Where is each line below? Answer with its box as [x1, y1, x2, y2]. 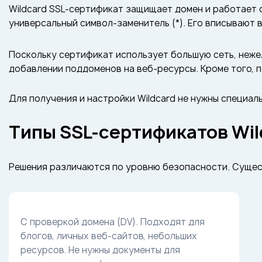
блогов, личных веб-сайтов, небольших [20, 230, 197, 242]
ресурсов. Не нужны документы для [20, 244, 180, 256]
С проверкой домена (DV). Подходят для [20, 216, 205, 228]
